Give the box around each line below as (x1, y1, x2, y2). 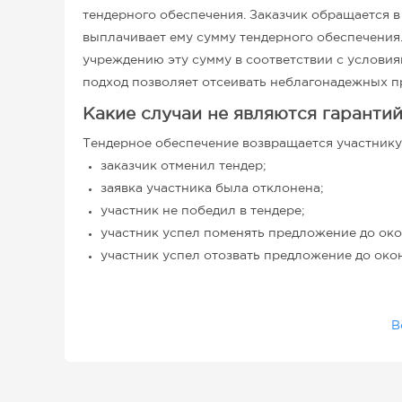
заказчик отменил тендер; (100, 161, 267, 171)
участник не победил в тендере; (100, 205, 305, 216)
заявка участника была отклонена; (100, 183, 324, 194)
